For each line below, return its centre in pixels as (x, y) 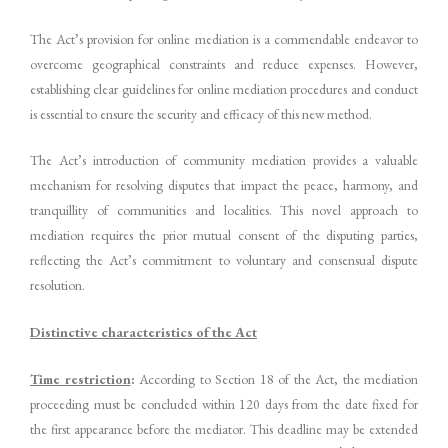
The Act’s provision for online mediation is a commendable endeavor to (224, 38)
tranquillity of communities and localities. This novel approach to (224, 210)
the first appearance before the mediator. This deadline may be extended (224, 429)
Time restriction (80, 379)
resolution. (57, 285)
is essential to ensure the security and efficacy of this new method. (201, 113)
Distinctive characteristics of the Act (143, 332)
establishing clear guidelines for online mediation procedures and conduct (224, 88)
